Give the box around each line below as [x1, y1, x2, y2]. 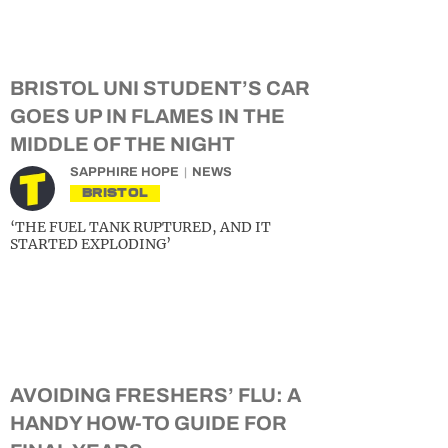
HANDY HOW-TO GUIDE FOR [10, 412, 287, 434]
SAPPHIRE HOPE [70, 165, 179, 179]
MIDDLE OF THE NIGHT [10, 133, 235, 155]
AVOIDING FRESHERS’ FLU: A [10, 384, 301, 406]
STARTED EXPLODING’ [10, 235, 171, 253]
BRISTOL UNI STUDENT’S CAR [10, 77, 310, 99]
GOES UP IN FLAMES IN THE [10, 105, 285, 127]
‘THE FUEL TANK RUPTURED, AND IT [10, 218, 271, 236]
